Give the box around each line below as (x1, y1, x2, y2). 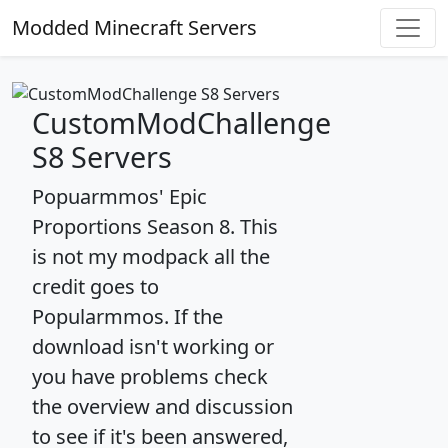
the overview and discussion (32, 392, 293, 420)
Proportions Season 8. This (32, 212, 278, 240)
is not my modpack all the (32, 242, 270, 270)
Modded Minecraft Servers (12, 14, 257, 41)
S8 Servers (32, 136, 172, 176)
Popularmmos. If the (32, 302, 223, 330)
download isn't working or (32, 332, 274, 360)
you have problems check (32, 362, 268, 390)
